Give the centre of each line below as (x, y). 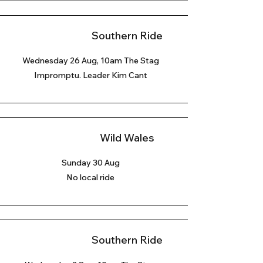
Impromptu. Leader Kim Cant (90, 75)
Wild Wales (127, 138)
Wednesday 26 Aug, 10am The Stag (90, 60)
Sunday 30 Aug (90, 163)
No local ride (90, 177)
